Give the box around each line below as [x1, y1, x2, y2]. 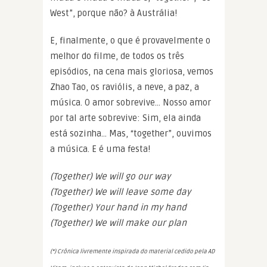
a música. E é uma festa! [50, 143, 150, 154]
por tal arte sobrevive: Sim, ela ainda [50, 112, 201, 123]
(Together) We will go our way [50, 170, 170, 182]
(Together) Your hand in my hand [50, 201, 187, 213]
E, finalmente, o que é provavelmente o [50, 35, 210, 46]
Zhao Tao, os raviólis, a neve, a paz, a [50, 81, 199, 92]
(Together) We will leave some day [50, 186, 191, 197]
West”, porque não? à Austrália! [50, 7, 177, 18]
